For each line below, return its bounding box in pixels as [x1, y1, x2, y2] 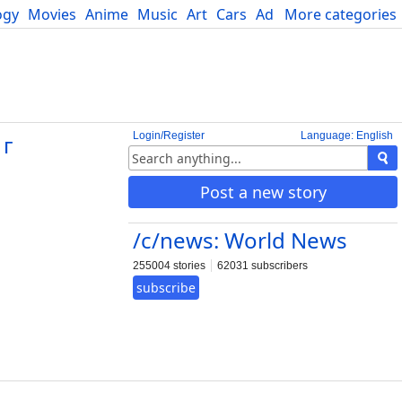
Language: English [301, 129, 393, 142]
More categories [284, 4, 397, 24]
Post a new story [199, 181, 327, 203]
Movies [28, 4, 76, 24]
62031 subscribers [217, 259, 308, 272]
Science [309, 4, 360, 24]
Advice [256, 4, 300, 24]
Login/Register [133, 129, 205, 142]
